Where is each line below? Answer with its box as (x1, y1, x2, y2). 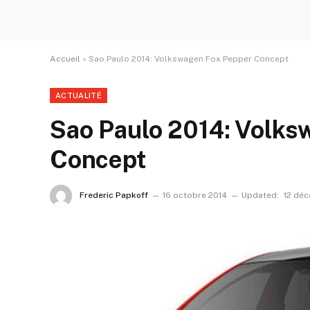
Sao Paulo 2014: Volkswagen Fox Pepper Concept (89, 54, 289, 64)
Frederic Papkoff (80, 190, 148, 201)
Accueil (50, 54, 80, 64)
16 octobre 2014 (163, 190, 227, 201)
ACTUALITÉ (55, 91, 102, 100)
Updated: (241, 190, 279, 201)
